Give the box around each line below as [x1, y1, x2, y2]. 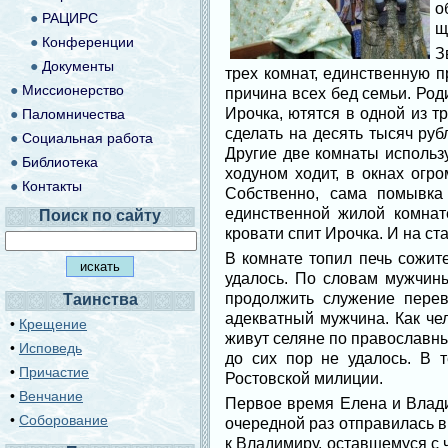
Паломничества [22, 106, 125, 122]
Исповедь [19, 340, 82, 356]
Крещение [19, 316, 87, 332]
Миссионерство [22, 82, 124, 98]
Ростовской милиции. [225, 370, 383, 387]
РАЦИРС [42, 10, 98, 26]
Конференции [42, 34, 134, 50]
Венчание [19, 388, 83, 404]
